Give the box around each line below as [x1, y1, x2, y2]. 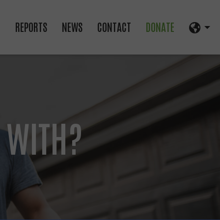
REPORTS [15, 19, 47, 33]
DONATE [145, 19, 174, 33]
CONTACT [97, 19, 131, 33]
